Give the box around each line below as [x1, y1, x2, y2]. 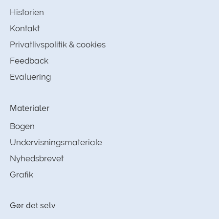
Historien [10, 7, 44, 17]
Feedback [10, 56, 48, 66]
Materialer [10, 103, 49, 113]
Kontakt [10, 23, 40, 33]
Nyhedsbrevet [10, 153, 64, 163]
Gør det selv [10, 200, 55, 211]
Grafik [10, 170, 33, 179]
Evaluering [10, 72, 51, 82]
